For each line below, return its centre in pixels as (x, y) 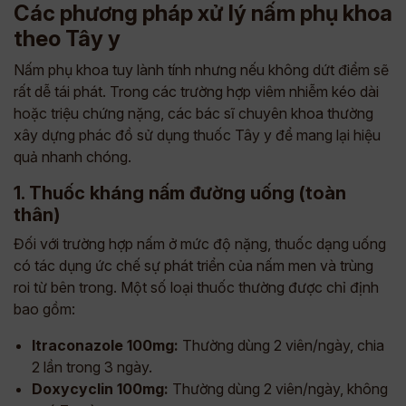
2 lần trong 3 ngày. (92, 367)
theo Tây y (67, 39)
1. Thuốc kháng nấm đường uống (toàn (180, 193)
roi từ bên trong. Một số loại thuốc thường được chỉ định (196, 287)
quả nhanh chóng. (72, 157)
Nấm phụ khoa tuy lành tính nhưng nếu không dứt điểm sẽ (201, 70)
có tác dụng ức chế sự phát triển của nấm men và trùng (193, 266)
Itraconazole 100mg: (105, 345)
